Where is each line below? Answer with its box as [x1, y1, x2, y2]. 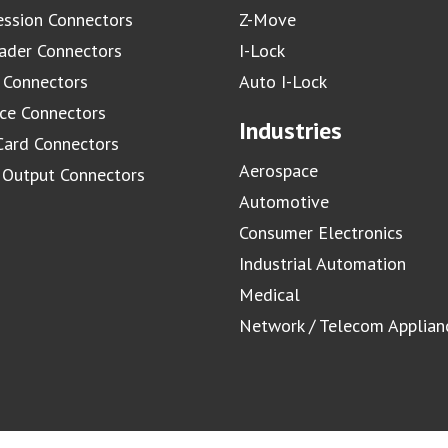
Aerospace [239, 158, 318, 182]
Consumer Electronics [239, 220, 403, 244]
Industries [239, 114, 342, 146]
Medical [239, 282, 300, 306]
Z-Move [239, 7, 296, 31]
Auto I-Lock [239, 69, 327, 93]
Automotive [239, 189, 329, 213]
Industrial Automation [239, 251, 406, 275]
